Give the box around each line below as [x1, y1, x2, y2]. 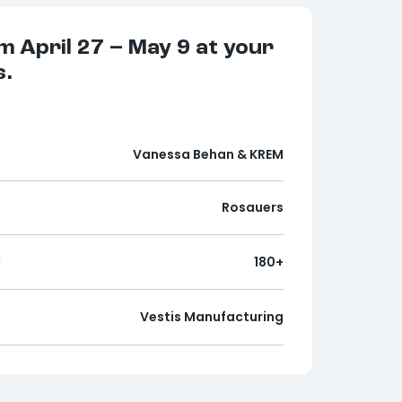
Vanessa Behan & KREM [133, 144, 284, 163]
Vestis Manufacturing [140, 308, 284, 327]
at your [196, 38, 274, 60]
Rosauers [222, 198, 284, 217]
